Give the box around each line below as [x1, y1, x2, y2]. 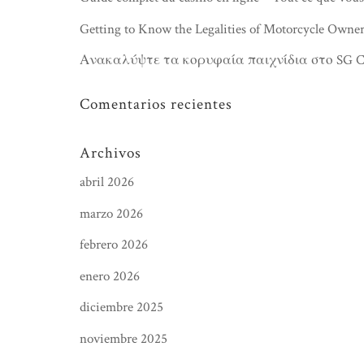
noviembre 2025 [80, 329, 167, 348]
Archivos [80, 143, 141, 163]
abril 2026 [80, 173, 134, 191]
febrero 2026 [80, 236, 148, 253]
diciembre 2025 [80, 298, 163, 316]
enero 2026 [80, 266, 140, 285]
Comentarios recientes [80, 94, 232, 115]
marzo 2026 [80, 204, 143, 223]
